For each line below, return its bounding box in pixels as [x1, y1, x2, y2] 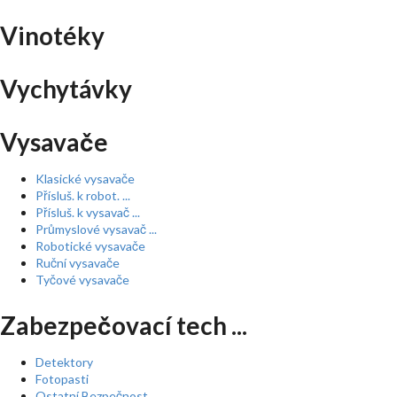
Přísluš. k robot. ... [35, 188, 130, 203]
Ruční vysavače [35, 255, 120, 270]
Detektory [35, 354, 93, 370]
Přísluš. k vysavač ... [35, 205, 140, 220]
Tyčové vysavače [35, 272, 129, 287]
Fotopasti [35, 371, 89, 386]
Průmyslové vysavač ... [35, 222, 157, 237]
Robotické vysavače [35, 238, 145, 253]
